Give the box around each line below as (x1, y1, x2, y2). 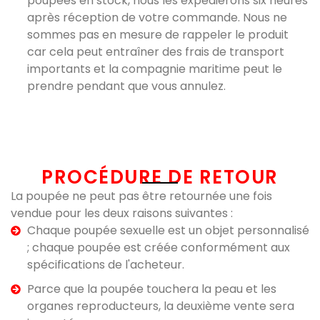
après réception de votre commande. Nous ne (26, 9, 287, 26)
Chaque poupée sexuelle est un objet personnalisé (26, 222, 309, 239)
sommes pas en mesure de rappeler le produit (26, 26, 289, 43)
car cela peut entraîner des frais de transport (26, 44, 284, 60)
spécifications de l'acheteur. (26, 256, 184, 273)
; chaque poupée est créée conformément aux (26, 239, 290, 256)
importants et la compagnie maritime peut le (26, 61, 282, 77)
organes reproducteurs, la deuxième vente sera (26, 298, 294, 314)
